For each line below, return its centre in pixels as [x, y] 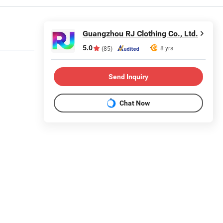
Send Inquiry [128, 76]
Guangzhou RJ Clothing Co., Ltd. [140, 34]
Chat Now [135, 103]
